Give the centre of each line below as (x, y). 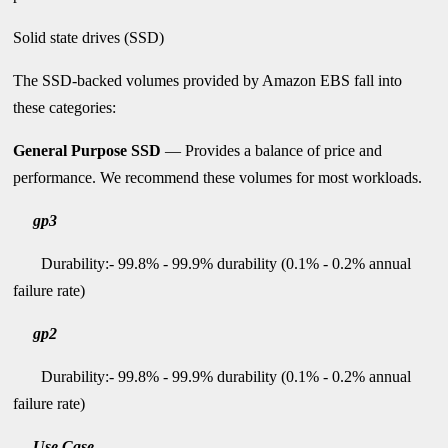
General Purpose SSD (87, 150)
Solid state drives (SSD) (89, 37)
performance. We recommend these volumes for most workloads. (218, 177)
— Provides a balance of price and (272, 150)
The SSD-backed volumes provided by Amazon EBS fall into (208, 80)
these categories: (65, 107)
